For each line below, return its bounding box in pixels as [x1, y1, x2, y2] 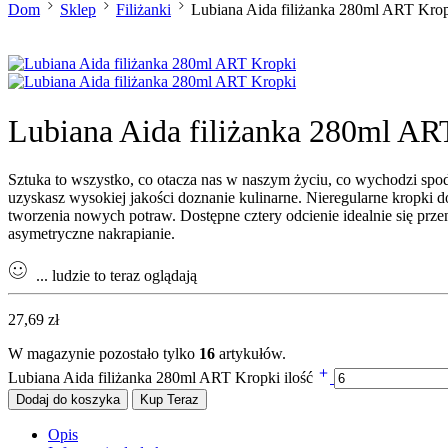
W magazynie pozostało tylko [8, 345, 199, 363]
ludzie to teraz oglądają [48, 267, 197, 285]
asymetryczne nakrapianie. [8, 225, 175, 243]
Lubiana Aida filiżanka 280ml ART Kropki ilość [8, 369, 317, 387]
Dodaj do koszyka [16, 392, 120, 408]
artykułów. [215, 345, 286, 363]
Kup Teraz [140, 392, 199, 408]
